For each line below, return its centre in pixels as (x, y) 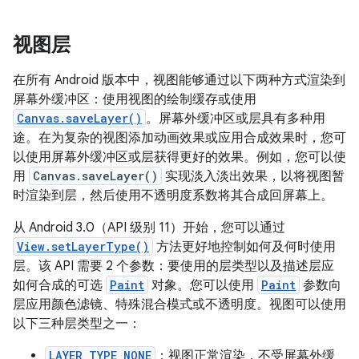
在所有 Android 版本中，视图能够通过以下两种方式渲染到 (179, 80)
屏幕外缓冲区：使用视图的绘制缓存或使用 (135, 99)
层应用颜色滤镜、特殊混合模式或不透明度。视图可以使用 (179, 305)
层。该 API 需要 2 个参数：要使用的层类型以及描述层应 (173, 266)
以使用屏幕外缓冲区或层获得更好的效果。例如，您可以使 (179, 157)
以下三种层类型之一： (77, 324)
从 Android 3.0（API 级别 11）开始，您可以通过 (149, 228)
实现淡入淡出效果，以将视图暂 (253, 176)
